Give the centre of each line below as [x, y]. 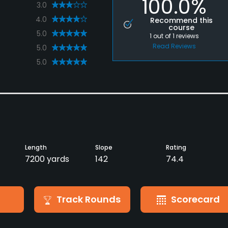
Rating [176, 148]
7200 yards [47, 159]
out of [163, 36]
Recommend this [182, 21]
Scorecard [195, 199]
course [182, 28]
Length [36, 148]
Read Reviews [174, 46]
